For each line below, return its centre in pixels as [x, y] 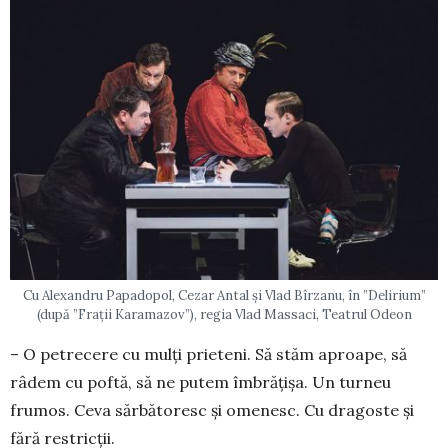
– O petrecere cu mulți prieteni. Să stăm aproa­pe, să [208, 354]
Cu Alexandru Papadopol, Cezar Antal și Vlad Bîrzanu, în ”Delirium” [224, 296]
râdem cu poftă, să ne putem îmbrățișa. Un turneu [200, 382]
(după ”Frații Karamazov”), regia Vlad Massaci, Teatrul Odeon [224, 315]
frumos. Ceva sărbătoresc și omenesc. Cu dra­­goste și [212, 410]
